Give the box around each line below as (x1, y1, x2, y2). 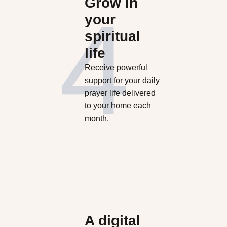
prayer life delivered (84, 89, 156, 98)
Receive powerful (84, 63, 147, 72)
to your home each (84, 101, 151, 110)
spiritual (84, 28, 140, 45)
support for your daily (84, 76, 160, 85)
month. (84, 114, 109, 123)
